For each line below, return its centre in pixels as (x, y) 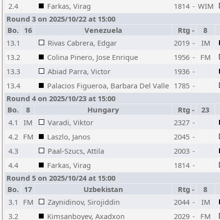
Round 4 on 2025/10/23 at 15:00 (61, 98)
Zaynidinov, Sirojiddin (84, 202)
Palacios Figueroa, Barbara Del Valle (108, 85)
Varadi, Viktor (70, 122)
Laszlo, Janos (69, 137)
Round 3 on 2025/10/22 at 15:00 (61, 19)
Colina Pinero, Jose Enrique (93, 57)
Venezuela (103, 30)
